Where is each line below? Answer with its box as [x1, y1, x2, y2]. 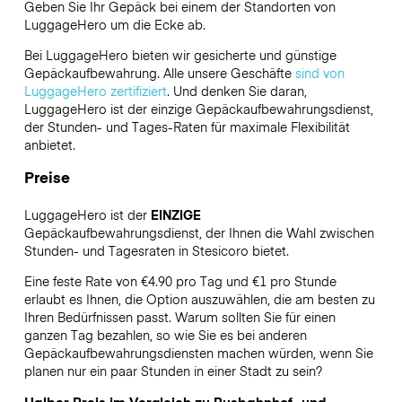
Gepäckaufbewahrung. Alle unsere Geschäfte [23, 63, 295, 82]
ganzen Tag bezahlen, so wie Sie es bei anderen [23, 326, 307, 345]
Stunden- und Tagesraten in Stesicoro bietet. [23, 241, 289, 260]
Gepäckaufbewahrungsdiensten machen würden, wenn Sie [23, 344, 373, 363]
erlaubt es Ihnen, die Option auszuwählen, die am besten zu [23, 290, 375, 309]
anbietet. [23, 135, 79, 153]
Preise [23, 166, 70, 188]
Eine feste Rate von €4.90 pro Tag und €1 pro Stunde [23, 272, 336, 291]
